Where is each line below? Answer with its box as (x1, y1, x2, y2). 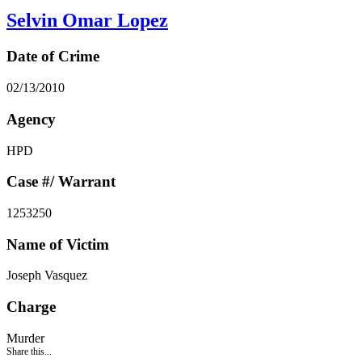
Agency (6, 110, 56, 128)
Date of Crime (6, 48, 99, 65)
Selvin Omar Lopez (6, 10, 168, 32)
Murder (6, 330, 44, 345)
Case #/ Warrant (6, 173, 116, 191)
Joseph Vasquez (6, 268, 87, 283)
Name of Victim (6, 235, 109, 253)
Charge (6, 298, 56, 316)
